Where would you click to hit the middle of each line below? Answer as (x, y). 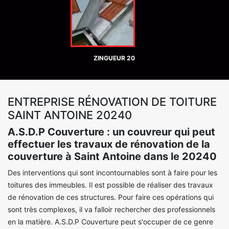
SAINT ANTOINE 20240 (70, 115)
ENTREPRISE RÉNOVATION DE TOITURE (112, 102)
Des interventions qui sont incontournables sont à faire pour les (112, 173)
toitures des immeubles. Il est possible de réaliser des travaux (110, 185)
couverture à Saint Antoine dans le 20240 (112, 156)
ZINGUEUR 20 (114, 58)
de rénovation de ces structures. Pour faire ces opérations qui (111, 197)
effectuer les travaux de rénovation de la (109, 144)
